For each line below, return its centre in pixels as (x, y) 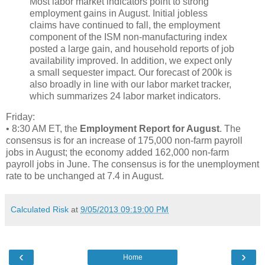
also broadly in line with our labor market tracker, (130, 84)
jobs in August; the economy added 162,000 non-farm (117, 153)
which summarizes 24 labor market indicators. (125, 96)
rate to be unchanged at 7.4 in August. (85, 176)
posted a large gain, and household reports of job (132, 49)
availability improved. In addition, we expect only (131, 60)
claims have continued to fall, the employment (125, 25)
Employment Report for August (150, 129)
